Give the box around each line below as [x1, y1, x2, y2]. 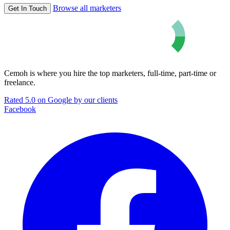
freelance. [4, 78, 35, 87]
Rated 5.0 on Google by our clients [4, 95, 118, 104]
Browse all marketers [53, 3, 121, 12]
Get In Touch [8, 4, 47, 12]
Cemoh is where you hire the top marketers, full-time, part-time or [4, 68, 216, 78]
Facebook [4, 104, 36, 113]
